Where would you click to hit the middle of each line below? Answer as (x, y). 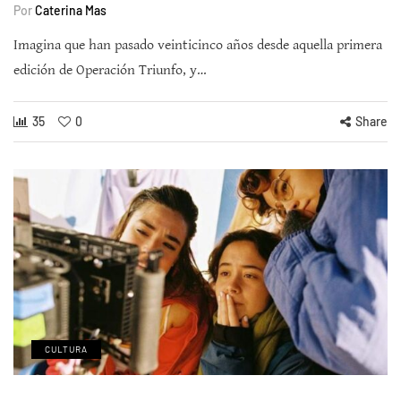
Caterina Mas (71, 11)
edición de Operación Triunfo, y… (110, 71)
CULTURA (66, 350)
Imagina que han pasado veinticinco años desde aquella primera (198, 46)
